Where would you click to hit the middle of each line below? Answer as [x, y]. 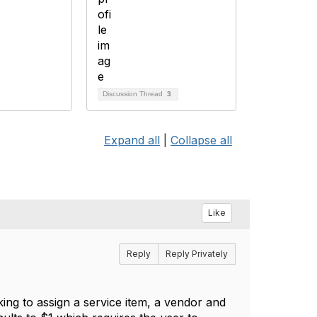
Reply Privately [196, 254]
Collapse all [201, 140]
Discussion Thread [134, 94]
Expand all [132, 140]
